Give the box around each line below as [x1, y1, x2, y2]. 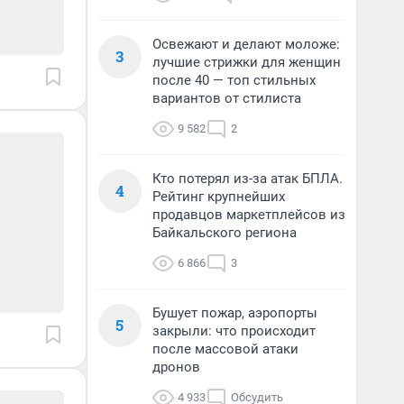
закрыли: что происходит [152, 323, 316, 339]
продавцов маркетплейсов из [152, 207, 345, 223]
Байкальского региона [152, 225, 297, 241]
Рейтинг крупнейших [152, 188, 285, 205]
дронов [152, 359, 200, 375]
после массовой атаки [152, 341, 298, 357]
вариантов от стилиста [152, 90, 301, 106]
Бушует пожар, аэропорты [152, 305, 317, 321]
